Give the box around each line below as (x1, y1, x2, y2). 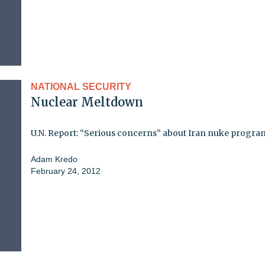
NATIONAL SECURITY (31, 81, 131, 92)
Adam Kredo (31, 154, 77, 164)
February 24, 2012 (31, 166, 101, 176)
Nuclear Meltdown (31, 94, 143, 109)
